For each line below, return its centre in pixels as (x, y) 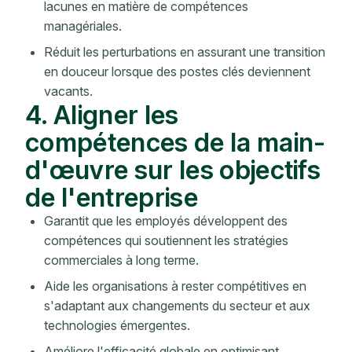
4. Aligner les (102, 115)
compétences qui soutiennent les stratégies (166, 241)
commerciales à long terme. (121, 260)
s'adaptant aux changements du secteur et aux (177, 306)
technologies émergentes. (117, 326)
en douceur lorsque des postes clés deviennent (177, 72)
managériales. (83, 26)
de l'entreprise (112, 198)
